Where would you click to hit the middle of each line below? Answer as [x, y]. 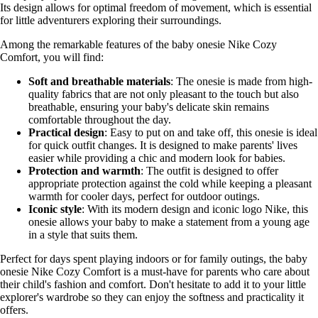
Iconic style [55, 209]
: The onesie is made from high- [241, 82]
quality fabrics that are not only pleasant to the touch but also [164, 94]
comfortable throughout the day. [100, 120]
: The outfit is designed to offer [209, 171]
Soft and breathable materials [99, 82]
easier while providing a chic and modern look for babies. [157, 158]
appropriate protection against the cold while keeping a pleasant [170, 184]
